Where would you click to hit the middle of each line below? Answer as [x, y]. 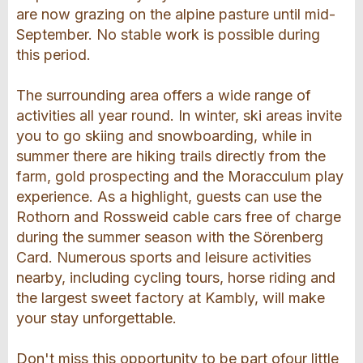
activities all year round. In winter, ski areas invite [179, 116]
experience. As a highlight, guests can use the [169, 197]
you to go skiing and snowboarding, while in [164, 136]
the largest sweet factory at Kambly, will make [171, 298]
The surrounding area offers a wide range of [164, 96]
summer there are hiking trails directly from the [171, 156]
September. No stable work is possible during [168, 35]
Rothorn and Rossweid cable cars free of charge [179, 217]
